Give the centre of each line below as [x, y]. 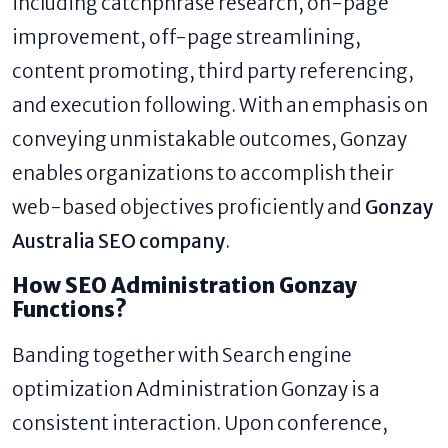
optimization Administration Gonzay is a [196, 389]
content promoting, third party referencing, [213, 71]
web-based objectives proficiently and [188, 207]
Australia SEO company [118, 241]
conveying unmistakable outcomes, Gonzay [209, 139]
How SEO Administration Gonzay [184, 286]
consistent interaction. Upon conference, [200, 423]
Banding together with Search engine [182, 355]
